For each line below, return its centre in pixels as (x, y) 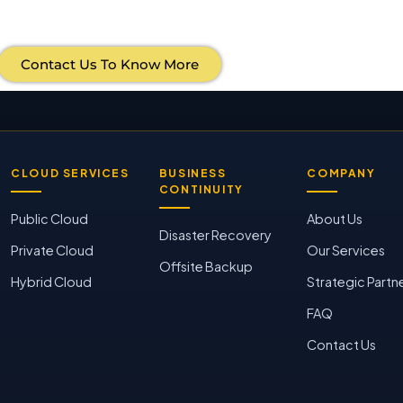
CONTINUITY (201, 190)
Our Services (346, 251)
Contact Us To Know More (110, 65)
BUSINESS (193, 174)
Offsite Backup (206, 267)
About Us (335, 219)
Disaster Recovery (215, 235)
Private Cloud (53, 251)
